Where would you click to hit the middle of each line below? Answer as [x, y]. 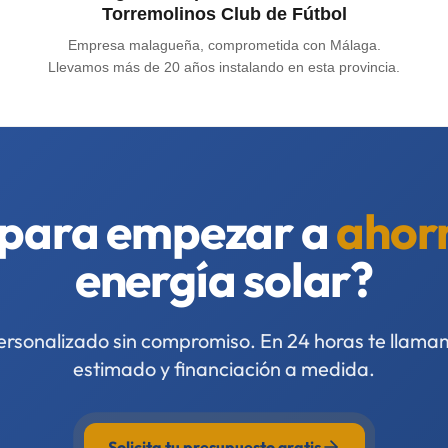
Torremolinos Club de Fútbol [224, 14]
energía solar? [224, 279]
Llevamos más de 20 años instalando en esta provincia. [224, 67]
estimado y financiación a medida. [224, 368]
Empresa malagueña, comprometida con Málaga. [224, 45]
